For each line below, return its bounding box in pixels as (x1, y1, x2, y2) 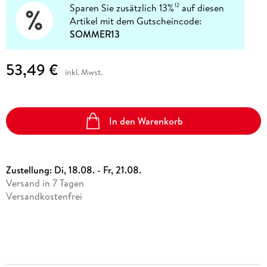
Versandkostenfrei (5, 190, 82, 203)
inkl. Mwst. (64, 66, 103, 78)
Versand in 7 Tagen (5, 176, 84, 190)
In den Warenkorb (109, 114, 184, 128)
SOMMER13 (70, 27, 120, 41)
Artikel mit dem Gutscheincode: (70, 14, 202, 27)
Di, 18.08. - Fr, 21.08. (54, 163, 141, 177)
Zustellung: (5, 163, 54, 177)
